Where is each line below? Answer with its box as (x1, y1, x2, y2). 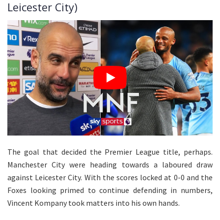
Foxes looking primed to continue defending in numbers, (7, 185, 213, 195)
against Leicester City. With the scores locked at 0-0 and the (7, 172, 213, 182)
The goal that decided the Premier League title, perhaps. (7, 146, 213, 157)
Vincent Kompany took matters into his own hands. (7, 197, 180, 208)
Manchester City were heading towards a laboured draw (7, 159, 213, 169)
